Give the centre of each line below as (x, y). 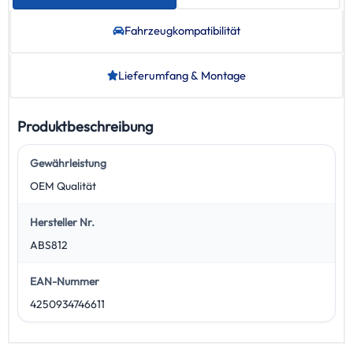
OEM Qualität (63, 186)
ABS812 (48, 245)
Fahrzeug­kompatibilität (182, 31)
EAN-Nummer (64, 282)
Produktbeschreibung (85, 127)
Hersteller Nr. (62, 223)
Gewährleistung (68, 163)
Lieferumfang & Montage (182, 75)
